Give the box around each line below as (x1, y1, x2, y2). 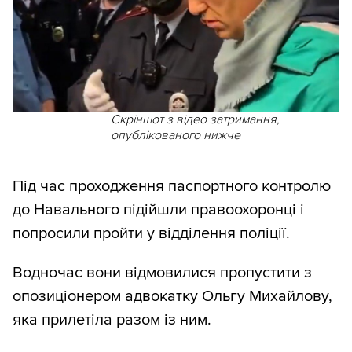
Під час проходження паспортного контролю (13, 177, 331, 196)
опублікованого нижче (110, 127, 240, 144)
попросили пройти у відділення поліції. (13, 224, 290, 244)
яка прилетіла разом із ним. (13, 310, 211, 330)
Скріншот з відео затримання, (110, 112, 280, 128)
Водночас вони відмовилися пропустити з (13, 263, 312, 283)
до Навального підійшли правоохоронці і (13, 200, 304, 220)
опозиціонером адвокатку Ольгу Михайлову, (13, 287, 332, 306)
